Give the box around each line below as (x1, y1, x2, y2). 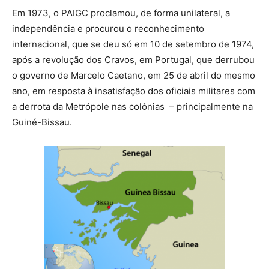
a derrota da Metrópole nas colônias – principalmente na (12, 101, 253, 113)
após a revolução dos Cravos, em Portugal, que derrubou (12, 54, 255, 66)
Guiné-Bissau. (12, 116, 72, 128)
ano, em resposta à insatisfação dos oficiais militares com (12, 85, 255, 97)
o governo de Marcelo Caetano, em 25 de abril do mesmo (12, 70, 255, 82)
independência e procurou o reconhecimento (12, 23, 204, 35)
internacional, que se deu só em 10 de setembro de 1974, (12, 38, 254, 50)
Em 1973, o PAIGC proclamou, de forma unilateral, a (12, 7, 230, 19)
